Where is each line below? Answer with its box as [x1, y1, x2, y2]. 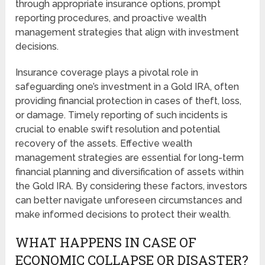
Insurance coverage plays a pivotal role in [15, 66, 199, 78]
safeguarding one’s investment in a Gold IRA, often [15, 80, 240, 92]
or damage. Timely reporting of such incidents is [15, 109, 228, 121]
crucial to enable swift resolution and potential [15, 123, 221, 135]
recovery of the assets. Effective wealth [15, 137, 193, 149]
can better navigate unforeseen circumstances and [15, 194, 243, 206]
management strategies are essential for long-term [15, 151, 244, 163]
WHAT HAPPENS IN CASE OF [15, 233, 197, 251]
